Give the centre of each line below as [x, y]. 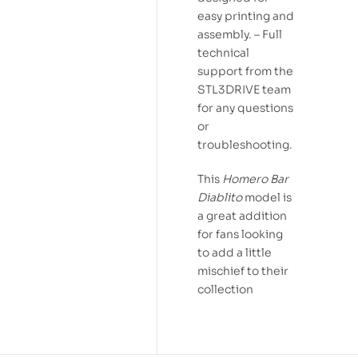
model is [267, 197]
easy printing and [246, 16]
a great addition [242, 215]
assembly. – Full [240, 34]
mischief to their [243, 270]
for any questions [245, 107]
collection [225, 289]
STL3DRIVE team [244, 89]
